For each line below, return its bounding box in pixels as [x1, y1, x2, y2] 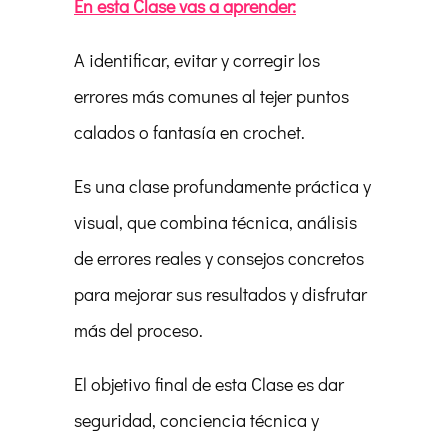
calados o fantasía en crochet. [74, 120, 305, 144]
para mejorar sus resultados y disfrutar [74, 282, 367, 306]
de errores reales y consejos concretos [74, 246, 364, 270]
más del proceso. [74, 318, 203, 342]
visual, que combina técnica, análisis [74, 210, 357, 234]
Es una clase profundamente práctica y [74, 174, 371, 198]
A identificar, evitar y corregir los [74, 48, 320, 72]
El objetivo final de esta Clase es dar [74, 372, 344, 396]
